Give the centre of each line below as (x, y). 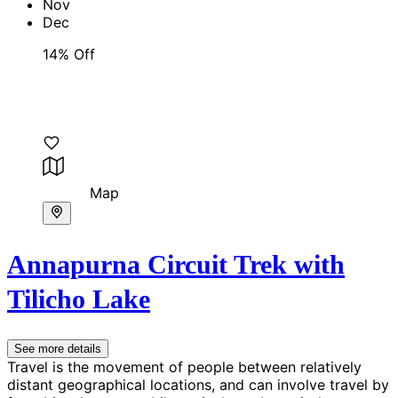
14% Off (69, 55)
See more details (58, 349)
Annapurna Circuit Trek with (176, 265)
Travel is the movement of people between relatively (184, 367)
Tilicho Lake (79, 299)
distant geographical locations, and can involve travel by (198, 385)
